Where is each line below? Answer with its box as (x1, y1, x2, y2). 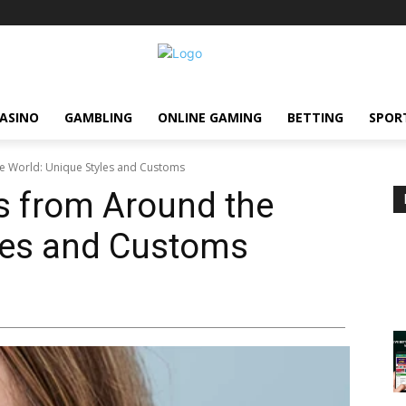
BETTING (287, 109, 343, 126)
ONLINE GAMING (158, 109, 262, 126)
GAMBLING (64, 109, 132, 126)
